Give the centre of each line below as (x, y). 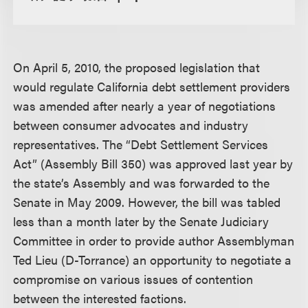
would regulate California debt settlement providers (152, 86)
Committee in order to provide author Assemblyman (154, 240)
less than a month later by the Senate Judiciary (141, 221)
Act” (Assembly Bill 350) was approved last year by (153, 163)
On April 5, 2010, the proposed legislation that (137, 67)
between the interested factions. (100, 298)
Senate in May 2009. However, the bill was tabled (147, 202)
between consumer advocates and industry (131, 125)
